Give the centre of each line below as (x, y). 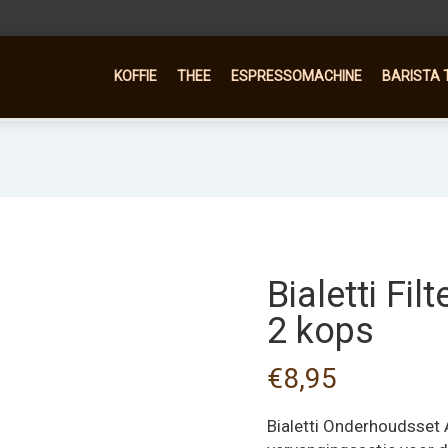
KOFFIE (135, 76)
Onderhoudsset (381, 426)
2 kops (320, 331)
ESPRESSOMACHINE (296, 76)
